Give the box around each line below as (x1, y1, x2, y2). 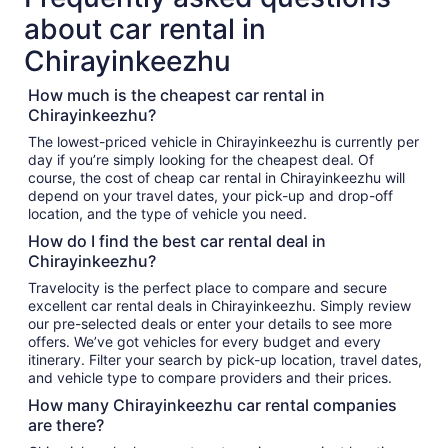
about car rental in (24, 12, 266, 46)
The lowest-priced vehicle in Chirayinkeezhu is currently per (28, 133, 397, 150)
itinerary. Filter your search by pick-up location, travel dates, (28, 351, 422, 368)
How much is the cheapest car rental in (28, 85, 325, 105)
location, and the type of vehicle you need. (28, 205, 307, 222)
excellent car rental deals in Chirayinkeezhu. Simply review (28, 297, 411, 314)
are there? (28, 415, 104, 435)
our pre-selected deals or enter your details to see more (28, 315, 392, 332)
